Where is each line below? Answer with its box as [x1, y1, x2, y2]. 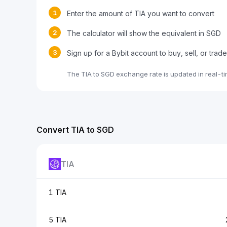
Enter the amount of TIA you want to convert [67, 9, 214, 18]
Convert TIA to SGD [36, 125, 114, 135]
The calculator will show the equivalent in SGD [67, 29, 221, 37]
